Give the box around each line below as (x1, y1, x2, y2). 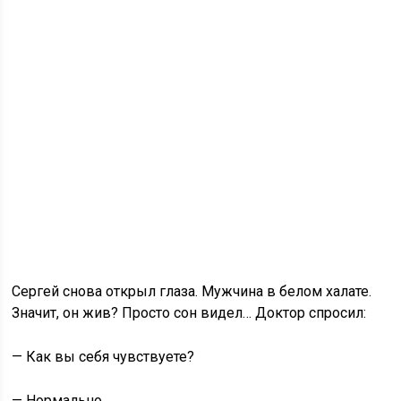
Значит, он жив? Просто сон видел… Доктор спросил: (12, 304, 367, 321)
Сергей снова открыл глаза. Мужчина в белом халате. (12, 283, 372, 300)
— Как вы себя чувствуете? (12, 348, 195, 365)
